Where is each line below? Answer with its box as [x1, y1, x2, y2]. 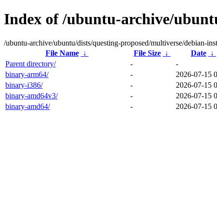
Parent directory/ [5, 59, 56, 68]
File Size [134, 48, 161, 57]
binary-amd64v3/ [5, 91, 58, 100]
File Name [45, 48, 79, 57]
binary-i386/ [5, 80, 43, 89]
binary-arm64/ [5, 70, 48, 78]
